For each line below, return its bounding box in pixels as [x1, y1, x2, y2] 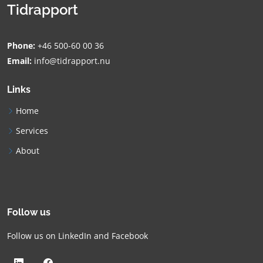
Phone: [7, 39, 35, 51]
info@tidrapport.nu [34, 55, 110, 66]
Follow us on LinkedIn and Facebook [7, 230, 148, 241]
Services [16, 124, 48, 136]
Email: [7, 55, 32, 66]
